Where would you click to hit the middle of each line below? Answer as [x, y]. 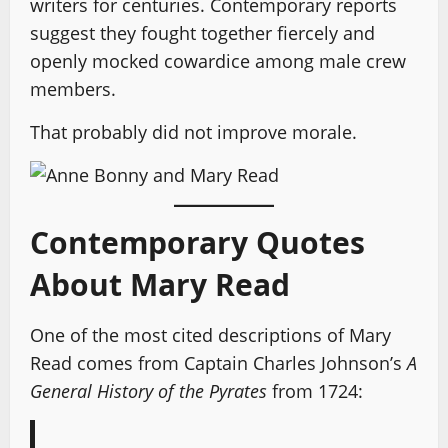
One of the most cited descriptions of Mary [210, 335]
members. [73, 89]
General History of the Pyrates [148, 391]
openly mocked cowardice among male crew [218, 61]
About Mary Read [160, 284]
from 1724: [315, 391]
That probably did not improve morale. [193, 132]
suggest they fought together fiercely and [202, 33]
